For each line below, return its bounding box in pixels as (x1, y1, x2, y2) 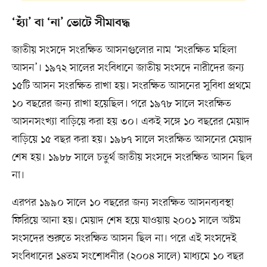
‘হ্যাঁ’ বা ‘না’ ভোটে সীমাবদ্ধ (11, 15, 130, 30)
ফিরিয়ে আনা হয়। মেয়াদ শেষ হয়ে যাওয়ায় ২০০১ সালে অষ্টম (11, 213, 241, 228)
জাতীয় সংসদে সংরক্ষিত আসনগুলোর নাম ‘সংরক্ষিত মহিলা (11, 42, 237, 57)
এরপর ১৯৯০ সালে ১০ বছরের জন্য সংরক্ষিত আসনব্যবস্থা (11, 195, 234, 210)
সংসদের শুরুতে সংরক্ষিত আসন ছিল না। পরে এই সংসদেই (11, 231, 237, 246)
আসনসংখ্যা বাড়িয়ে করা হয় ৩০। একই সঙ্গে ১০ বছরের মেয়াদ (11, 114, 250, 129)
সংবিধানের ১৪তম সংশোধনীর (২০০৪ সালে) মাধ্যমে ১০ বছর (11, 249, 244, 263)
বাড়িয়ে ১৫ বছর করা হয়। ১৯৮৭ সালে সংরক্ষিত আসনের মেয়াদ (11, 132, 252, 147)
